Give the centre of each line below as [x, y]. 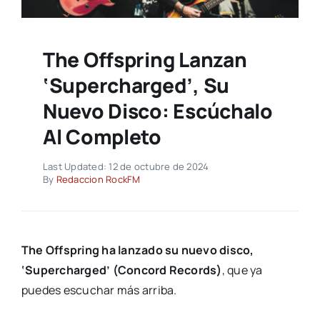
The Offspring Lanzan [145, 60]
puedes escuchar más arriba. [100, 290]
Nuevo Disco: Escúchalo [157, 111]
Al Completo [102, 137]
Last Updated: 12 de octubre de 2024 [126, 167]
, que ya [242, 270]
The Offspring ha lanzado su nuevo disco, [137, 250]
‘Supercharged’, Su [136, 85]
